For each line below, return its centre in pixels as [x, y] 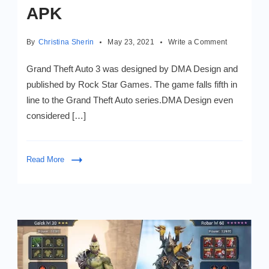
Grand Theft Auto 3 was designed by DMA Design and [132, 69]
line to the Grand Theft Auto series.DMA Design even [130, 100]
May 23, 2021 [131, 42]
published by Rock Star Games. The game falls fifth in [132, 85]
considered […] [56, 116]
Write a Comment [198, 42]
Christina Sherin [66, 42]
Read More [45, 160]
